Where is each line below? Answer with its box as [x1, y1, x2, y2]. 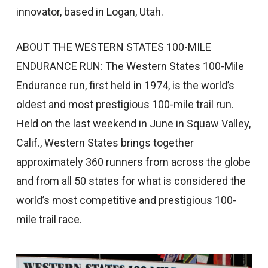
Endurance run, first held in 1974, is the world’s [16, 79, 234, 92]
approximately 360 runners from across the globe [16, 156, 251, 168]
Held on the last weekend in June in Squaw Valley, [16, 117, 251, 130]
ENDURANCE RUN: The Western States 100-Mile [16, 60, 244, 72]
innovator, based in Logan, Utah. [16, 5, 163, 18]
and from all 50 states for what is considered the [16, 175, 246, 187]
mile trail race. [16, 213, 82, 226]
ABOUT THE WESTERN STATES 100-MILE [16, 41, 211, 53]
